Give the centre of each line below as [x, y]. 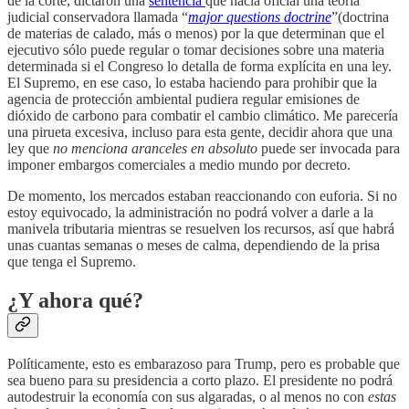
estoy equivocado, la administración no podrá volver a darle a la [190, 213]
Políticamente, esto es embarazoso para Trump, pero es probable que [204, 363]
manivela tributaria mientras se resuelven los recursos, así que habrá [201, 229]
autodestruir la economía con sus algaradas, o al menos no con [188, 396]
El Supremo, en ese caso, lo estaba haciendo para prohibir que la [192, 83]
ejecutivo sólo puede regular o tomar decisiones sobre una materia [196, 50]
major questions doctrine [260, 17]
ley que [30, 149]
